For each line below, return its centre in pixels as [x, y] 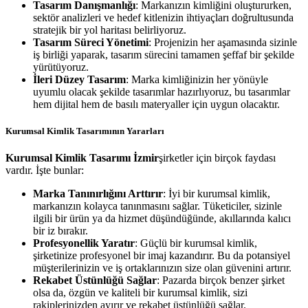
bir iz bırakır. [60, 231]
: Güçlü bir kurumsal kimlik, [196, 243]
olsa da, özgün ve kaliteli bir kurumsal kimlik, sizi [140, 293]
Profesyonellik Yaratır [84, 243]
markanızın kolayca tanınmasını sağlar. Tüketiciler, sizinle [157, 206]
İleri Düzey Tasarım [79, 79]
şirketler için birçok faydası [217, 158]
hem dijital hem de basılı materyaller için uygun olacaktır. [156, 104]
